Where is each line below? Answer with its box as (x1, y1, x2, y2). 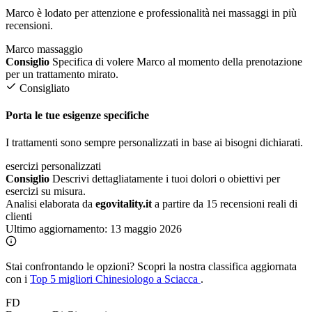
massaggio (37, 42, 83, 55)
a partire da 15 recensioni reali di (152, 198, 297, 210)
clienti (6, 210, 32, 223)
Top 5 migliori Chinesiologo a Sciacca (30, 273, 201, 286)
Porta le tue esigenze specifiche (6, 109, 149, 122)
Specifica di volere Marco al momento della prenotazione (52, 55, 302, 68)
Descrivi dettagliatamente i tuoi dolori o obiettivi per (52, 173, 280, 185)
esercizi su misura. (6, 185, 86, 198)
